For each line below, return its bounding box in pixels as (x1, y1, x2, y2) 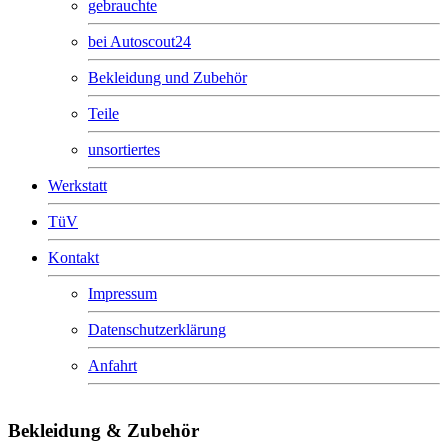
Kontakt (48, 249, 99, 267)
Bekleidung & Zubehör (8, 420, 199, 442)
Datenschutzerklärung (88, 321, 226, 339)
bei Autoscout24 (88, 33, 191, 51)
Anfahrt (88, 357, 137, 375)
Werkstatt (48, 177, 107, 195)
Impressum (88, 285, 157, 303)
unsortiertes (88, 141, 160, 159)
